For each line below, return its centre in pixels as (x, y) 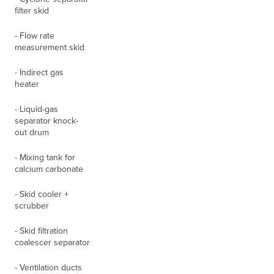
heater (27, 84)
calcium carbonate (49, 169)
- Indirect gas (39, 72)
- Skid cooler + (42, 194)
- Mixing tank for (45, 157)
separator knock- (47, 121)
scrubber (32, 206)
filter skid (32, 11)
